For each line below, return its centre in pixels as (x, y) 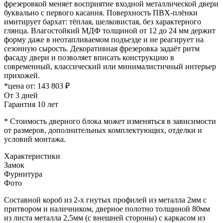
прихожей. (22, 75)
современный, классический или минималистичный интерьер (110, 66)
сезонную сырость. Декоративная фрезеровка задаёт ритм (102, 48)
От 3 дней (21, 95)
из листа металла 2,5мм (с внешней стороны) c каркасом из (105, 218)
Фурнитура (23, 174)
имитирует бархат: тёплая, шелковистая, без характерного (103, 21)
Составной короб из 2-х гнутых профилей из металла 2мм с (105, 200)
